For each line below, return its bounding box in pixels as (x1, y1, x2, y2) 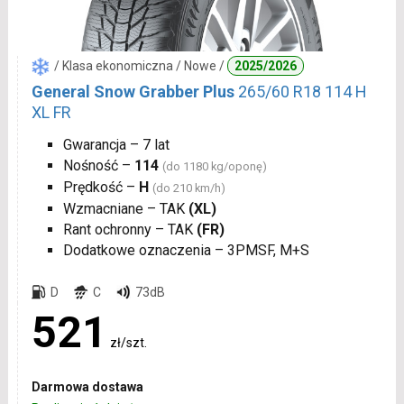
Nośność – (62, 156, 134, 174)
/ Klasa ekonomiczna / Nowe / (53, 58, 227, 73)
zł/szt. (109, 335, 147, 350)
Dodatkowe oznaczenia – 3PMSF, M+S (62, 241, 309, 259)
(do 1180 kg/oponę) (161, 159, 267, 173)
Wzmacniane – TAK (62, 199, 188, 217)
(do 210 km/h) (151, 180, 225, 195)
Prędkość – (62, 178, 139, 196)
